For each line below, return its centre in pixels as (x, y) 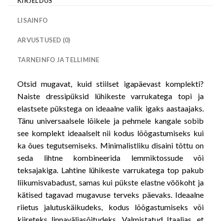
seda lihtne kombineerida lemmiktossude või (110, 157)
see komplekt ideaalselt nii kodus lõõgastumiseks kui (110, 133)
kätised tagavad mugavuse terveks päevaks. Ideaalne (110, 194)
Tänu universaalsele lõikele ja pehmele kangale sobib (110, 120)
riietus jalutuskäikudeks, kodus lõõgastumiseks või (110, 207)
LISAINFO (33, 20)
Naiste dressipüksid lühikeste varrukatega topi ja (110, 96)
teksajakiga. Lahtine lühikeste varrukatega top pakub (110, 170)
